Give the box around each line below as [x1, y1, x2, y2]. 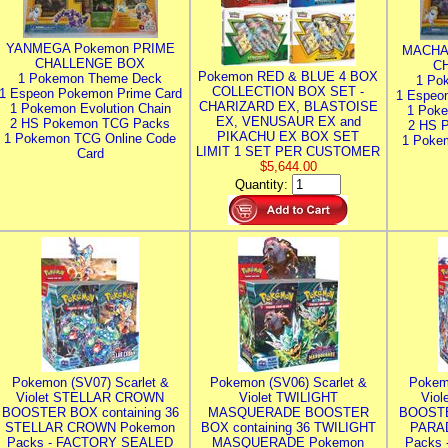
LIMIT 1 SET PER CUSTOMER [196, 144, 380, 159]
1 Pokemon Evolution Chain [9, 101, 171, 116]
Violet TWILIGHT [238, 390, 338, 405]
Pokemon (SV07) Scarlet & [11, 375, 169, 390]
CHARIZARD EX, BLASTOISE [198, 99, 378, 114]
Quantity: [235, 177, 288, 192]
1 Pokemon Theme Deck [18, 71, 162, 86]
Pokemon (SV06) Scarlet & [209, 375, 367, 390]
